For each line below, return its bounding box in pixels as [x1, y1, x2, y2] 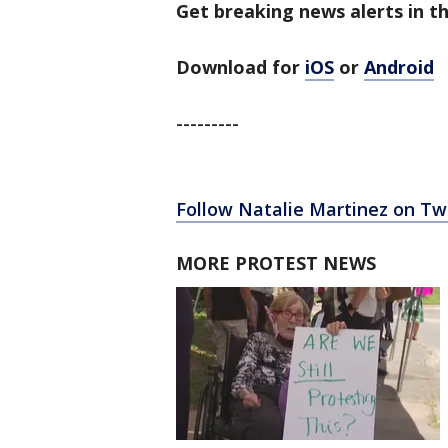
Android [364, 55, 434, 79]
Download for [176, 55, 305, 79]
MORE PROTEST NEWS [176, 251, 376, 275]
